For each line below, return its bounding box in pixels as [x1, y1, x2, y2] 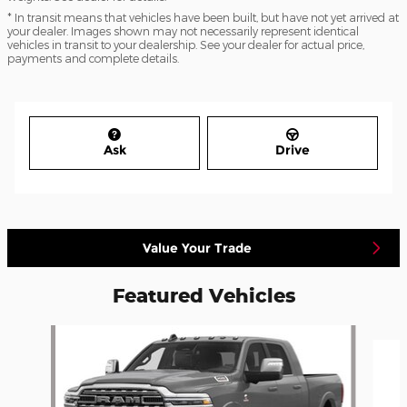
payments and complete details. [7, 51, 179, 65]
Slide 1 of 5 [6, 326, 72, 342]
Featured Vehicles [112, 283, 295, 308]
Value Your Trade [142, 239, 252, 256]
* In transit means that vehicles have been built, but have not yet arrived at [7, 10, 399, 24]
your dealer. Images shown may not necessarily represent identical [7, 24, 359, 37]
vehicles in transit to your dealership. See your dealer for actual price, [7, 37, 364, 51]
